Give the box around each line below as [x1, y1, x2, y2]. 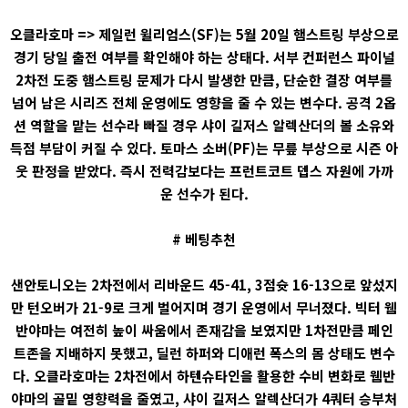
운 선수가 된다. [159, 184, 249, 203]
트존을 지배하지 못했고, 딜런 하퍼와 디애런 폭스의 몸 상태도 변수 [13, 343, 395, 362]
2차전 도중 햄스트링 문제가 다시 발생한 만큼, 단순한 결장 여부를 [15, 70, 393, 89]
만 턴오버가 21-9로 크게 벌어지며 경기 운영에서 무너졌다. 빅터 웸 [11, 298, 397, 317]
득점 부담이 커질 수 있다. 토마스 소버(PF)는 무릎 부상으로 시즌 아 [10, 138, 398, 158]
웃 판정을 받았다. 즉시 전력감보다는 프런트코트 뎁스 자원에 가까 [15, 161, 393, 180]
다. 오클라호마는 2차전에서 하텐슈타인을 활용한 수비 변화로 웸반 [13, 366, 395, 385]
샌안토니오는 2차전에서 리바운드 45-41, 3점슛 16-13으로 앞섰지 [10, 275, 398, 294]
